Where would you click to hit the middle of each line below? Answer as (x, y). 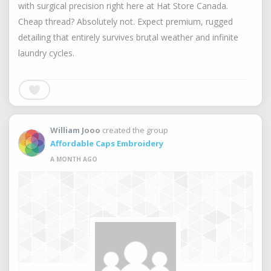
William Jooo (75, 130)
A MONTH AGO (74, 159)
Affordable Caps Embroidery (107, 143)
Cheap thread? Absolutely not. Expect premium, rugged (126, 21)
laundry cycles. (46, 53)
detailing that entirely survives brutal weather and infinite (128, 37)
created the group (135, 130)
